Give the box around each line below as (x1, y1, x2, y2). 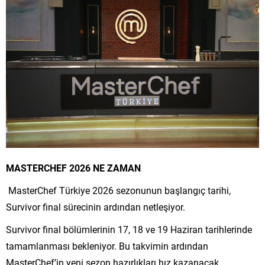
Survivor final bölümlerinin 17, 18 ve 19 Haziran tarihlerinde (6, 222, 252, 235)
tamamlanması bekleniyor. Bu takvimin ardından (6, 239, 208, 252)
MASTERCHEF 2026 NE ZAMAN (6, 161, 141, 174)
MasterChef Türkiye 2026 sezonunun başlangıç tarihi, (6, 183, 231, 196)
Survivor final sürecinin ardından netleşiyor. (6, 200, 185, 213)
